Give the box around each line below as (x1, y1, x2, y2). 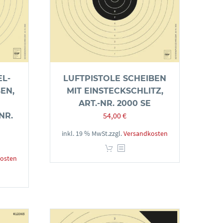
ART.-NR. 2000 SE (79, 99, 151, 108)
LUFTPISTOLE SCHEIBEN (63, 74, 166, 83)
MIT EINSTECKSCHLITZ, (66, 86, 163, 96)
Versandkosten (123, 129, 168, 138)
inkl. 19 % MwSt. (62, 129, 109, 138)
